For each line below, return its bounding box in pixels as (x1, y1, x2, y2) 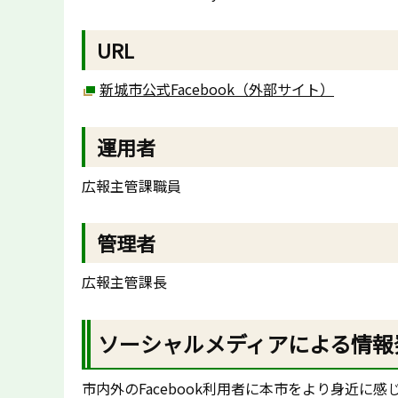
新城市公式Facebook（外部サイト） (99, 77, 334, 99)
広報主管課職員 (82, 174, 181, 196)
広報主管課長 (82, 271, 167, 293)
